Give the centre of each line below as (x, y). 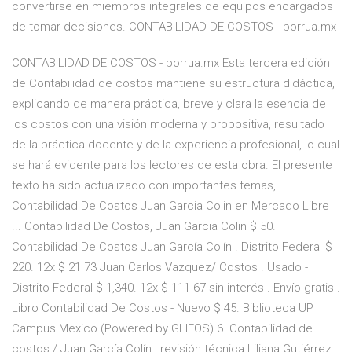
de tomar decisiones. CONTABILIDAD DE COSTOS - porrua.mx (174, 27)
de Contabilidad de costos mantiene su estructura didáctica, (173, 84)
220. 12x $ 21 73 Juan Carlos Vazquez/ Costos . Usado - (160, 268)
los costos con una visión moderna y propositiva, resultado (168, 125)
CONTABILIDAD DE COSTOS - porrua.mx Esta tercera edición (171, 63)
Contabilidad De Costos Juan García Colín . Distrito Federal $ (172, 247)
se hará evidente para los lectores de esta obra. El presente (172, 165)
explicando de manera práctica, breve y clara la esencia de (169, 104)
